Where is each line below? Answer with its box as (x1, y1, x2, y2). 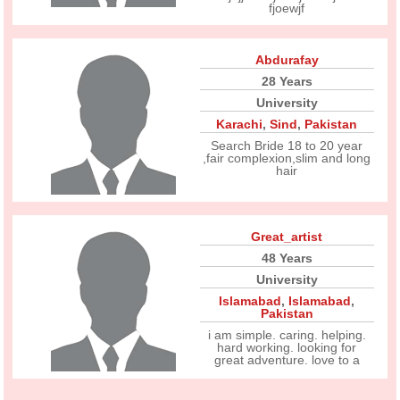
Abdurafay (254, 53, 319, 67)
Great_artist (251, 229, 323, 244)
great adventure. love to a (213, 353, 360, 367)
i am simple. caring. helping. (207, 328, 366, 342)
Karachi (216, 117, 263, 131)
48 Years (261, 251, 312, 265)
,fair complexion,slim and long (203, 151, 371, 165)
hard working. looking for (217, 340, 357, 354)
